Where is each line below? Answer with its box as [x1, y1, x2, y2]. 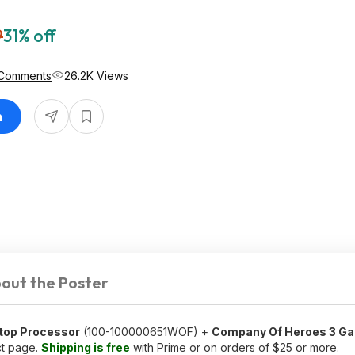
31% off [3, 25, 56, 47]
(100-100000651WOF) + [80, 325, 212, 338]
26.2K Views [64, 68, 128, 82]
